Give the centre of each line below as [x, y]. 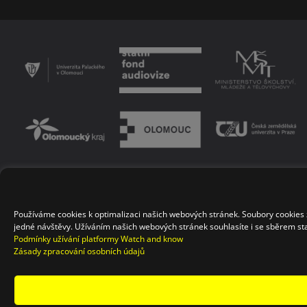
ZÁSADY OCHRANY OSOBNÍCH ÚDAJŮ [198, 178]
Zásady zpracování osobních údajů [79, 251]
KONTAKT [46, 203]
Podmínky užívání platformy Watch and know [98, 239]
